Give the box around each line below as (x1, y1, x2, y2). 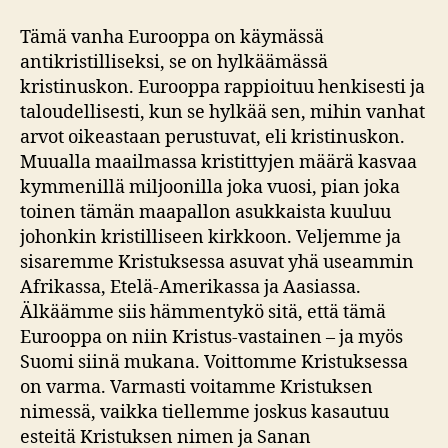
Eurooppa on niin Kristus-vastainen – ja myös (20, 326, 403, 350)
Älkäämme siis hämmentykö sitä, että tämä (20, 301, 386, 325)
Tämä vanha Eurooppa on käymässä (20, 26, 324, 50)
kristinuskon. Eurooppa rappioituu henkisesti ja (20, 76, 425, 100)
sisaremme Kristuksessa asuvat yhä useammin (20, 251, 414, 275)
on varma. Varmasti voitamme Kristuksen (20, 376, 373, 400)
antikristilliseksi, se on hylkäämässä (20, 51, 328, 75)
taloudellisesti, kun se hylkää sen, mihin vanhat (20, 101, 425, 125)
